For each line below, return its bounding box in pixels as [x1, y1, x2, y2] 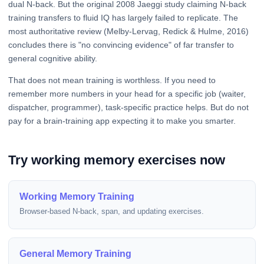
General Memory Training [19, 248, 131, 259]
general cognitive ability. [8, 53, 97, 63]
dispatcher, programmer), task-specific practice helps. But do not [8, 102, 249, 112]
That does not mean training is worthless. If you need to [8, 75, 216, 85]
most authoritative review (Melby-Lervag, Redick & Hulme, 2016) [8, 26, 249, 36]
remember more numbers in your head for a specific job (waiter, [8, 88, 246, 98]
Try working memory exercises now [8, 152, 225, 167]
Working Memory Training [19, 191, 134, 202]
